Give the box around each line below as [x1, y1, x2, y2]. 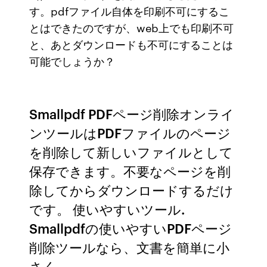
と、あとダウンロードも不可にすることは [29, 36, 234, 52]
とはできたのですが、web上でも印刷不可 [29, 20, 234, 35]
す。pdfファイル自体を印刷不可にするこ [29, 3, 230, 18]
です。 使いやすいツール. [29, 200, 185, 218]
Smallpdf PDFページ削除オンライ [29, 104, 235, 123]
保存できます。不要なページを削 [29, 162, 231, 180]
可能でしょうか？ [29, 53, 116, 69]
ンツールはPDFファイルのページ [29, 123, 231, 142]
